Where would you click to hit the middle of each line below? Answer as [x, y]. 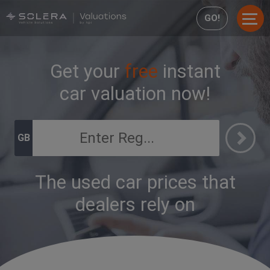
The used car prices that [135, 182]
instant [189, 71]
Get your [87, 71]
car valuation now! [135, 94]
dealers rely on [135, 205]
